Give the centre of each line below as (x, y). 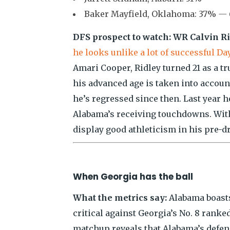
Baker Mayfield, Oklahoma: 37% (151, 14)
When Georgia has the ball (133, 177)
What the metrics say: (120, 198)
